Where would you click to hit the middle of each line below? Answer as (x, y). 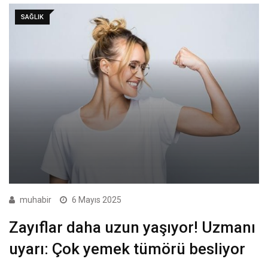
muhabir (36, 200)
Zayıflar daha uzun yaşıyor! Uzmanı (132, 228)
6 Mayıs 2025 (97, 200)
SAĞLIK (32, 17)
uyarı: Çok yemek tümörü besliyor (127, 249)
